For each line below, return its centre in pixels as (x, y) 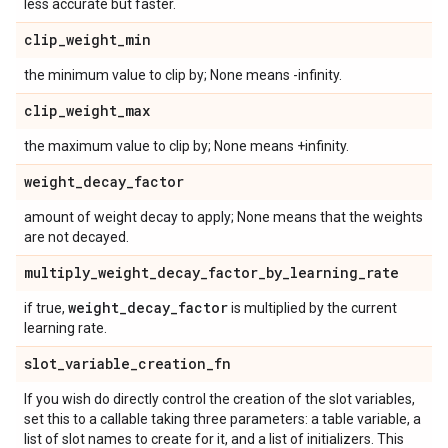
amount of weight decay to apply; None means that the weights (223, 217)
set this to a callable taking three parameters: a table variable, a (222, 419)
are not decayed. (76, 237)
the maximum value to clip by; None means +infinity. (186, 146)
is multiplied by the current (312, 308)
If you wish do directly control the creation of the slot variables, (219, 399)
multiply (57, 272)
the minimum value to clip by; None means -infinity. (183, 75)
